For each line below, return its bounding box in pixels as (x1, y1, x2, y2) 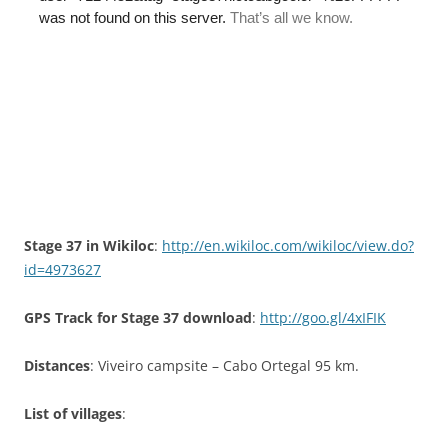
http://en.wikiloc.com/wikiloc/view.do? (162, 235, 414, 255)
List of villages (24, 403, 122, 423)
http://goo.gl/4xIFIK (260, 307, 386, 327)
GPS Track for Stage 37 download (24, 307, 252, 327)
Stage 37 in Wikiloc (24, 235, 154, 255)
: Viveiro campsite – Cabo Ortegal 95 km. (90, 355, 359, 375)
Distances (24, 355, 90, 375)
